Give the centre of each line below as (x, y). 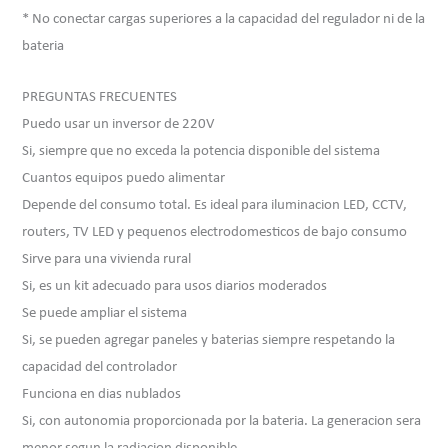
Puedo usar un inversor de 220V (119, 124)
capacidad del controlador (100, 367)
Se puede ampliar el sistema (105, 313)
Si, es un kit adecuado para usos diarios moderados (175, 286)
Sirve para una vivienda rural (107, 259)
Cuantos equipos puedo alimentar (124, 178)
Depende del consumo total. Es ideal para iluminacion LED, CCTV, (215, 205)
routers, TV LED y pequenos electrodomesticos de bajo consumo (215, 232)
